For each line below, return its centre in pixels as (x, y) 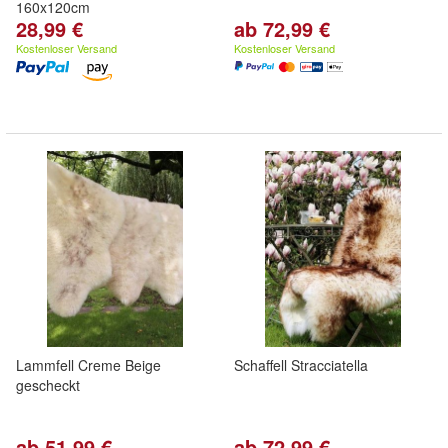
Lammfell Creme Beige (88, 365)
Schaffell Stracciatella (301, 365)
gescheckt (48, 385)
